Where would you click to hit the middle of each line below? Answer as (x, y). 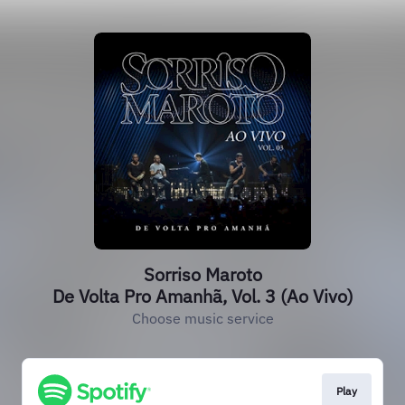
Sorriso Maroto (202, 274)
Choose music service (202, 318)
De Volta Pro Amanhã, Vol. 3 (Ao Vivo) (202, 296)
